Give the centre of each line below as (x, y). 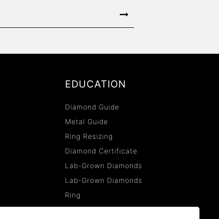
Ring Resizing (89, 136)
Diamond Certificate (101, 151)
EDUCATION (95, 84)
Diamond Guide (92, 107)
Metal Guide (86, 122)
